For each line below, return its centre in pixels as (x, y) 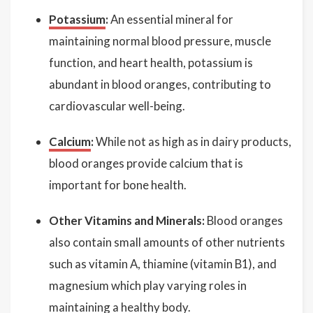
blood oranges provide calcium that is (146, 163)
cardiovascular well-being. (117, 106)
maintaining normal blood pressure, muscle (160, 41)
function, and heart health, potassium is (151, 63)
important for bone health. (118, 185)
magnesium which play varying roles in (148, 285)
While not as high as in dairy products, (192, 141)
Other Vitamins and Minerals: (127, 220)
